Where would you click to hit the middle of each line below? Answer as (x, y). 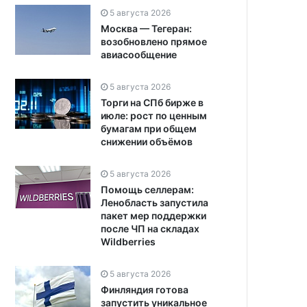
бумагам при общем (149, 128)
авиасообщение (139, 54)
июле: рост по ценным (154, 115)
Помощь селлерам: (147, 189)
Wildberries (128, 241)
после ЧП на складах (150, 228)
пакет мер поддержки (153, 215)
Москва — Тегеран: (146, 28)
